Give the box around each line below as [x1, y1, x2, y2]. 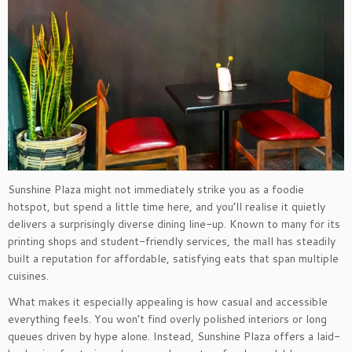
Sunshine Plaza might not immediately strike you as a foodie [8, 181, 304, 198]
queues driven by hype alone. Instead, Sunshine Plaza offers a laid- [8, 328, 340, 345]
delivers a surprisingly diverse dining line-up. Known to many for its [8, 216, 340, 233]
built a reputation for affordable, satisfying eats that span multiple [8, 251, 339, 267]
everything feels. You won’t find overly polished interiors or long [8, 311, 327, 328]
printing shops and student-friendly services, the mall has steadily [8, 233, 335, 250]
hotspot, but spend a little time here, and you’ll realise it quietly [8, 199, 325, 215]
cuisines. [8, 268, 49, 284]
